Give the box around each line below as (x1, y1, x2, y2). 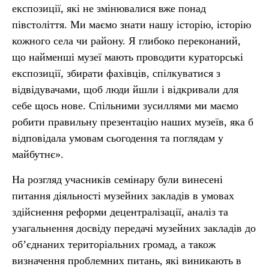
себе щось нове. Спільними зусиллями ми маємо (12, 100, 238, 112)
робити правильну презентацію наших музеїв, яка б (12, 116, 253, 128)
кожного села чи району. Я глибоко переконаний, (12, 35, 241, 47)
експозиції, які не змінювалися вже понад (12, 2, 206, 14)
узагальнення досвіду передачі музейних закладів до (12, 222, 256, 234)
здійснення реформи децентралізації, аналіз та (12, 206, 228, 218)
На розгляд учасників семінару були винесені (12, 174, 223, 186)
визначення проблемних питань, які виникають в (12, 255, 241, 267)
